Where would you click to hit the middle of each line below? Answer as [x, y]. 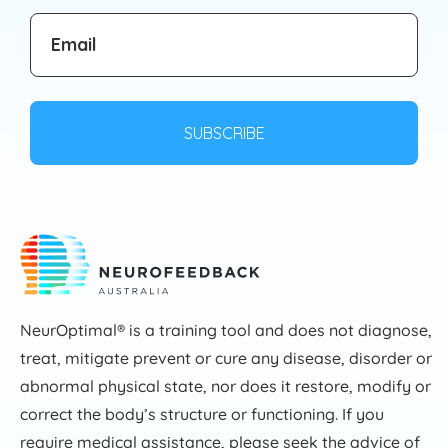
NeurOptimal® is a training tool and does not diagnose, [226, 329]
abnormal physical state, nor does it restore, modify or [225, 385]
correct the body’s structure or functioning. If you [202, 413]
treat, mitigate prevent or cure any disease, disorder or [226, 357]
